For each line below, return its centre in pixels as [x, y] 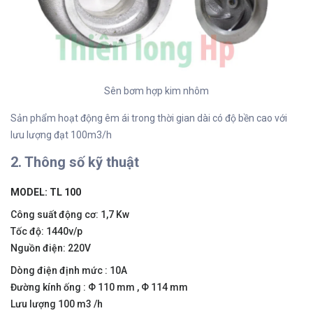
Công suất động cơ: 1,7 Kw [70, 215]
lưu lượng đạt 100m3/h [61, 135]
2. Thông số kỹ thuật [75, 162]
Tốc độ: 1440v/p [46, 232]
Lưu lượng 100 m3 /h [57, 304]
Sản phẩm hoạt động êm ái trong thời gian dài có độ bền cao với [149, 118]
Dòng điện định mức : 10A [69, 271]
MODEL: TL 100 [46, 192]
